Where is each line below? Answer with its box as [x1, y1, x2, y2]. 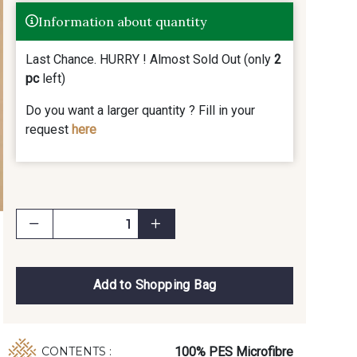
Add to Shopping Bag [92, 277, 217, 293]
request [25, 122, 72, 137]
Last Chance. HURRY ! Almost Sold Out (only [25, 52, 274, 67]
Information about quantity [38, 14, 206, 29]
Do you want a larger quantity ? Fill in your [25, 103, 255, 118]
